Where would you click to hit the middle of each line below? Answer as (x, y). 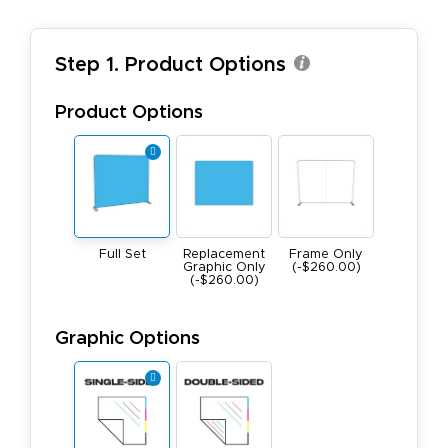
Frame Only (326, 255)
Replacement (224, 255)
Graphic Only (224, 268)
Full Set (122, 255)
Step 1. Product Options (170, 65)
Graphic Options (127, 339)
